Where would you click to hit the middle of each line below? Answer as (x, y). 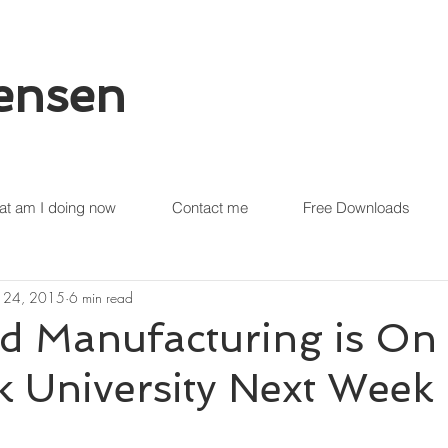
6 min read (101, 297)
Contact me (209, 207)
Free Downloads (356, 207)
